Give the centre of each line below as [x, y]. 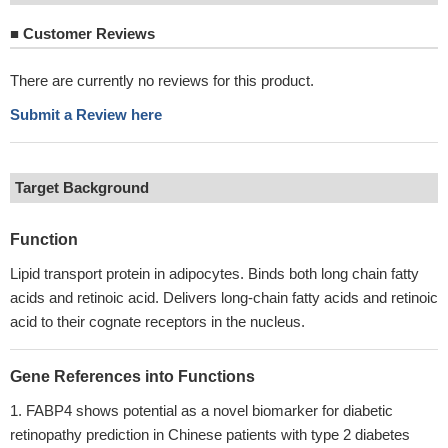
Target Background [82, 187]
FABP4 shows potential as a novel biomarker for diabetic [209, 410]
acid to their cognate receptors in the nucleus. [157, 321]
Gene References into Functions [132, 376]
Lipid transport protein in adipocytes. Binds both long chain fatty [214, 273]
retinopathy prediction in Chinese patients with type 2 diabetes [210, 434]
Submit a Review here [86, 114]
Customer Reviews [87, 33]
